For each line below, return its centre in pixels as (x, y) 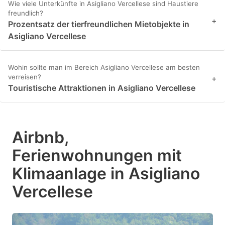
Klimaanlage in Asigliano (106, 174)
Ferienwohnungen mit (97, 156)
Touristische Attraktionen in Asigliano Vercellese (102, 88)
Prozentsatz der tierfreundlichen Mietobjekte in (99, 24)
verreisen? (25, 77)
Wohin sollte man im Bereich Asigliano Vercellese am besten (104, 68)
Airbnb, (40, 138)
